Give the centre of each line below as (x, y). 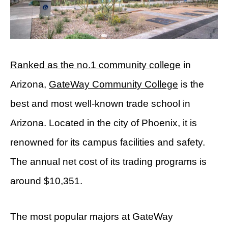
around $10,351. (46, 181)
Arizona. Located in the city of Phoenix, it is (104, 123)
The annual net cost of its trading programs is (108, 162)
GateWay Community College (113, 84)
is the (191, 84)
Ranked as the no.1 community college (95, 65)
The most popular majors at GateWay (92, 217)
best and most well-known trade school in (100, 104)
